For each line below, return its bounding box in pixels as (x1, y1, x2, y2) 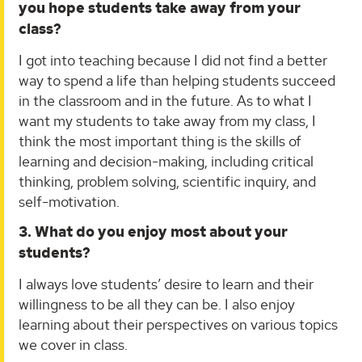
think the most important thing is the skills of (19, 131, 301, 150)
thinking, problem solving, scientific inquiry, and (19, 171, 316, 191)
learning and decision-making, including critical (19, 151, 314, 170)
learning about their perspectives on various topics (19, 314, 338, 334)
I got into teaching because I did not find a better (19, 50, 327, 69)
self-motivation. (19, 192, 120, 211)
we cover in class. (19, 335, 128, 354)
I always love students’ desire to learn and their (19, 274, 314, 293)
